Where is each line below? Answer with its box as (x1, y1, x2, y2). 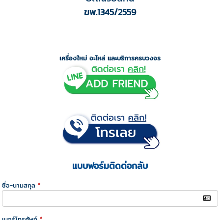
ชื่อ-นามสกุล (2, 180, 36, 191)
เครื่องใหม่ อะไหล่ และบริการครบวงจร (59, 53, 161, 63)
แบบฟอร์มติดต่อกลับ (72, 159, 148, 173)
